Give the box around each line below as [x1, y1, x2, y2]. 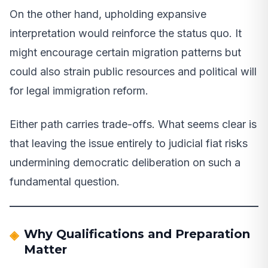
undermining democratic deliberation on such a [10, 156, 240, 169]
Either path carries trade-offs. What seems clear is [10, 117, 257, 130]
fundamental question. [10, 175, 120, 188]
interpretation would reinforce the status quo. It [10, 26, 242, 39]
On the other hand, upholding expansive [10, 7, 206, 20]
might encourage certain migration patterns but [10, 45, 241, 59]
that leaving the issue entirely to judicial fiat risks [10, 136, 248, 150]
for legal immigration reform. [10, 84, 148, 97]
